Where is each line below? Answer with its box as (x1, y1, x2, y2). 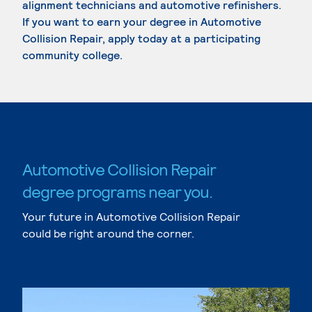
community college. (22, 48, 123, 61)
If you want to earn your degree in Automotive (22, 15, 261, 28)
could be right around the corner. (22, 226, 194, 240)
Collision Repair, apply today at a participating (22, 31, 260, 45)
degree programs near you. (22, 181, 212, 201)
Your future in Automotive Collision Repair (22, 210, 240, 223)
